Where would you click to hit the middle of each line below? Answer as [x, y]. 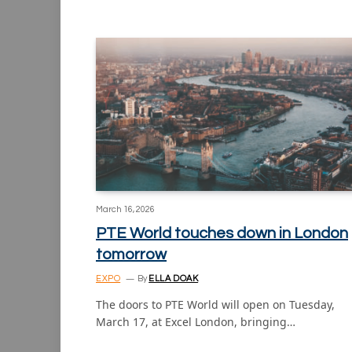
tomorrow [131, 255]
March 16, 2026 [125, 210]
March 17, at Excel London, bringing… [196, 322]
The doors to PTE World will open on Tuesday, [215, 305]
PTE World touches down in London [222, 234]
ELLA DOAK [174, 279]
